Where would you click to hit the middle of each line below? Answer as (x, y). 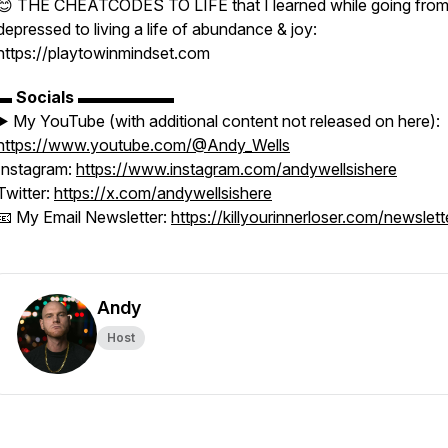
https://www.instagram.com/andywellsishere (236, 169)
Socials (47, 97)
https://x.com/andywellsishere (163, 193)
